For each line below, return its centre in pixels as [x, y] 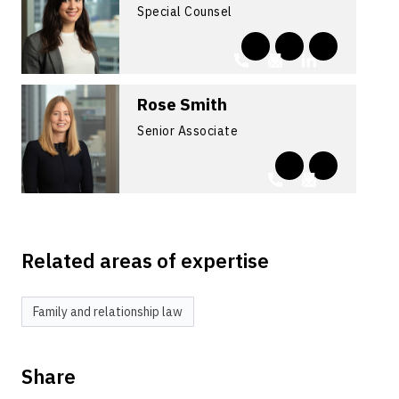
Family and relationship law [108, 312]
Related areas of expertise [146, 261]
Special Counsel [185, 12]
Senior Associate [188, 131]
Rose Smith [183, 104]
